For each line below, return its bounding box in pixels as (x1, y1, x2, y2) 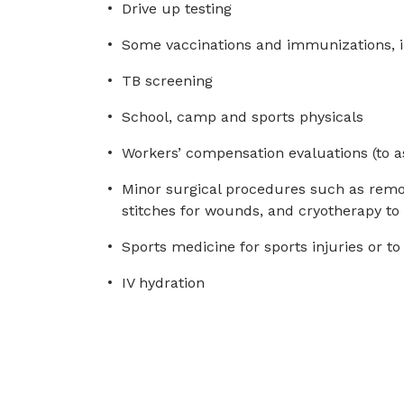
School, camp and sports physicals (122, 108, 363, 125)
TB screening (122, 72, 213, 89)
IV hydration (122, 274, 205, 291)
